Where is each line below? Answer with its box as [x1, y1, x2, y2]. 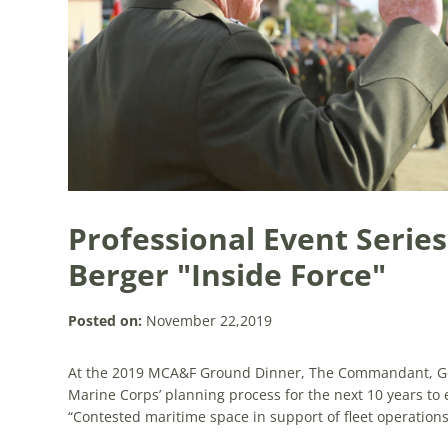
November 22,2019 [141, 311, 272, 331]
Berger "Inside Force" [67, 254, 386, 296]
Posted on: [67, 311, 142, 331]
